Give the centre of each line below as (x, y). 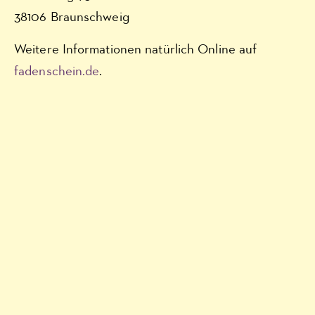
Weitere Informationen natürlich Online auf (136, 49)
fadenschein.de (57, 71)
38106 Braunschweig (72, 18)
